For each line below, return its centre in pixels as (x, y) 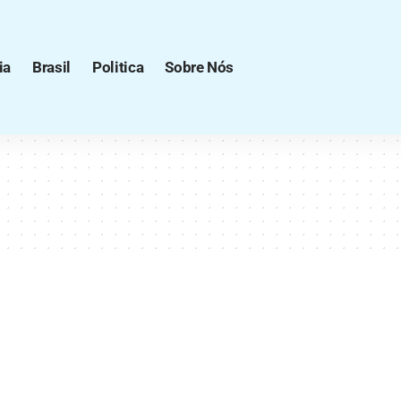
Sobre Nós (200, 67)
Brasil (51, 67)
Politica (118, 67)
